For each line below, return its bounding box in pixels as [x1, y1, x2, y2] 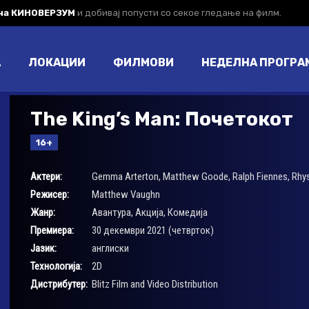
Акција [134, 206, 163, 219]
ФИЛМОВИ [113, 56, 174, 69]
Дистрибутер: [30, 277, 88, 290]
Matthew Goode [162, 170, 228, 183]
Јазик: [30, 241, 57, 255]
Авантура [91, 206, 131, 219]
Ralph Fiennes [232, 170, 288, 183]
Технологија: [30, 259, 82, 272]
